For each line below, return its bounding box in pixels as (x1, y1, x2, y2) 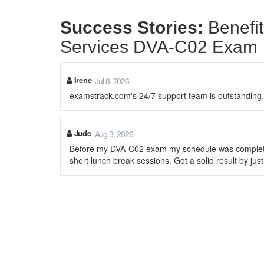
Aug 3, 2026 (94, 128, 133, 140)
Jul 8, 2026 (95, 75, 130, 87)
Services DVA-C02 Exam (60, 37, 258, 57)
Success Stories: (60, 18, 203, 37)
